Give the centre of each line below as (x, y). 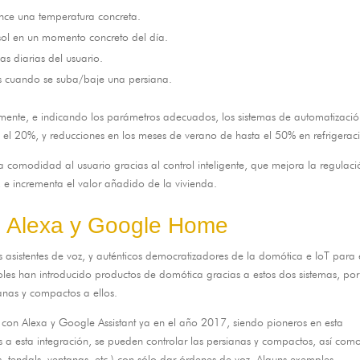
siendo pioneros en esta (288, 322)
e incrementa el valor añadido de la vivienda (109, 183)
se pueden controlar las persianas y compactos (204, 340)
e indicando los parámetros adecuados (124, 116)
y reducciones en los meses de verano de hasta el (157, 135)
